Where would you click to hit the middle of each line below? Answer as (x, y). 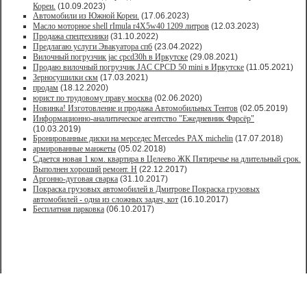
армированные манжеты (74, 149)
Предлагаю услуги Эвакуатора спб (93, 47)
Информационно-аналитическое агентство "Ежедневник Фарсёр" (144, 119)
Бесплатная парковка (69, 209)
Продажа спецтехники (71, 36)
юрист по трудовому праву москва (93, 98)
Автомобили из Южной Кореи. (86, 16)
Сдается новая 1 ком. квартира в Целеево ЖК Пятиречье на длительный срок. (167, 159)
